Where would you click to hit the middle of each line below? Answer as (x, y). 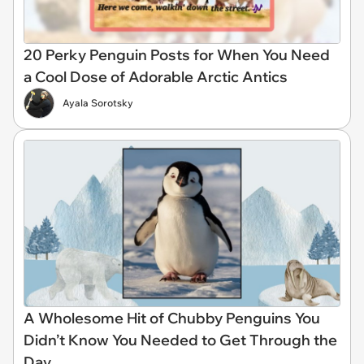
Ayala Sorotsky (98, 102)
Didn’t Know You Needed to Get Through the (180, 340)
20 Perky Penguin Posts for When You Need (177, 54)
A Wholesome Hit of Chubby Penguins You (172, 318)
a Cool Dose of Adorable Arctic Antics (156, 76)
